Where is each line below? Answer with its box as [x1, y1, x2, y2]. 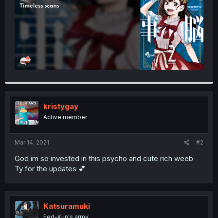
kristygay [43, 102, 78, 111]
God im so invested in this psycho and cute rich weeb [15, 153, 193, 163]
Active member [43, 113, 87, 121]
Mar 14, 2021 [15, 138, 49, 146]
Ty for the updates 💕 [15, 163, 86, 173]
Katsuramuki [43, 201, 90, 211]
